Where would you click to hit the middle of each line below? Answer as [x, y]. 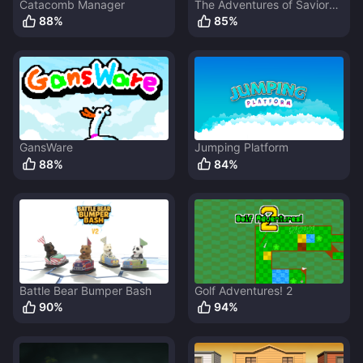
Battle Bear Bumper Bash [85, 290]
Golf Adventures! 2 [243, 290]
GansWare [46, 147]
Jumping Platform [241, 147]
